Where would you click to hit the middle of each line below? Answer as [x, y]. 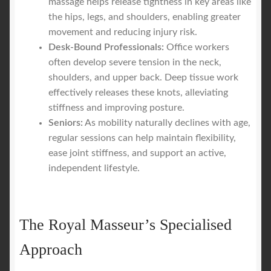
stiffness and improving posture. [116, 108]
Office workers [197, 47]
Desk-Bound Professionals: [106, 47]
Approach [51, 249]
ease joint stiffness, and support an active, [137, 153]
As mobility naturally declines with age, [167, 123]
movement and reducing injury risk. [123, 32]
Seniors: [66, 123]
